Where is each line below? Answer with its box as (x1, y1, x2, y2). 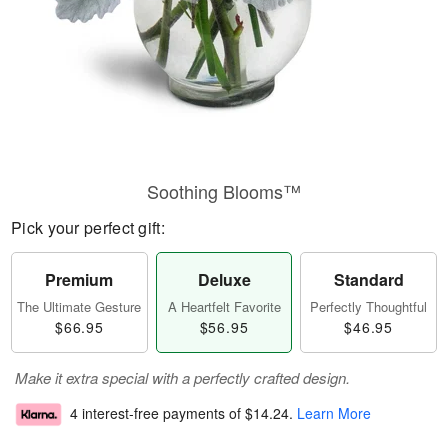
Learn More (297, 403, 371, 424)
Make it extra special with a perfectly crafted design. (15, 367, 350, 388)
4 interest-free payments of (70, 403, 245, 424)
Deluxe (197, 268, 251, 291)
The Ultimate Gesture (17, 297, 142, 316)
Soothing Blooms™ (147, 178, 301, 204)
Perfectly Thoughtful (310, 297, 428, 316)
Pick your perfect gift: (11, 216, 165, 239)
